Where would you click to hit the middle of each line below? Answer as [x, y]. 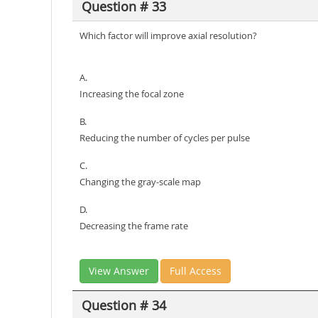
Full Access [196, 271]
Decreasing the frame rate [134, 226]
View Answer [119, 271]
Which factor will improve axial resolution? [168, 35]
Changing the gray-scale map [140, 182]
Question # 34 [124, 305]
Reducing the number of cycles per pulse [165, 138]
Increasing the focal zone [132, 94]
